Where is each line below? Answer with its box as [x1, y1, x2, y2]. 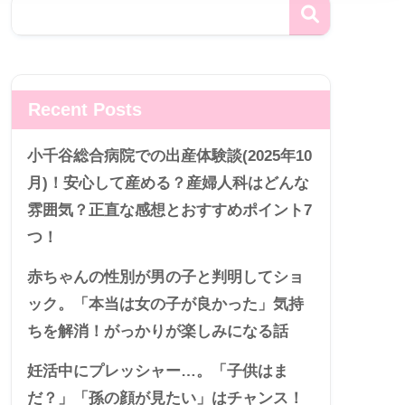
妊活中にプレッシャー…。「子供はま [27, 363, 288, 381]
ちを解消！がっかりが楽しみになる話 [27, 323, 288, 341]
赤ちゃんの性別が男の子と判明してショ [27, 268, 304, 287]
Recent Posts [28, 99, 142, 120]
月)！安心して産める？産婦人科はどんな [27, 174, 309, 193]
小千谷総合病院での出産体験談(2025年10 [27, 147, 312, 165]
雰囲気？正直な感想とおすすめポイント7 [27, 202, 312, 220]
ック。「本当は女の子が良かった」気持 [27, 296, 304, 314]
